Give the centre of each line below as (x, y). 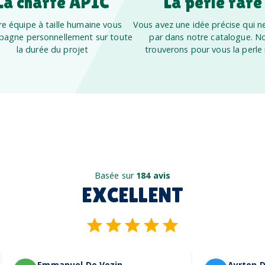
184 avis (153, 175)
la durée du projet (52, 49)
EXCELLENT (132, 195)
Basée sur (115, 175)
